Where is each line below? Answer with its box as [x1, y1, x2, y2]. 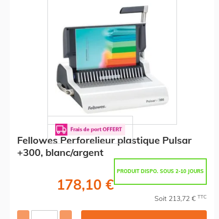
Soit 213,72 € [154, 194, 197, 203]
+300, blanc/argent [17, 146, 104, 158]
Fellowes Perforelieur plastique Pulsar [17, 133, 192, 146]
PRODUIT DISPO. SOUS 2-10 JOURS [117, 168, 204, 175]
